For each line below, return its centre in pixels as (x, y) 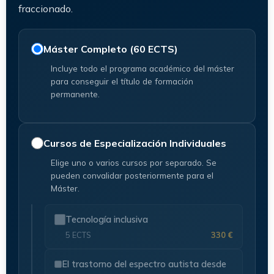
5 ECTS (78, 235)
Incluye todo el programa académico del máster (143, 68)
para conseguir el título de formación (122, 81)
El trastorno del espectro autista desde (144, 264)
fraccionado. (46, 8)
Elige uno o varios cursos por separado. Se (134, 162)
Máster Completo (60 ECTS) (111, 49)
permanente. (75, 94)
